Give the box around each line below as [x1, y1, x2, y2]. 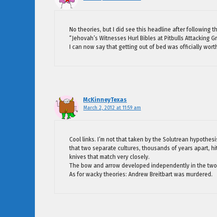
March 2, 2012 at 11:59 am [83, 105, 141, 111]
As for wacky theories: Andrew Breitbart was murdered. [69, 171, 213, 178]
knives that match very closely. [69, 154, 150, 161]
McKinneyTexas [83, 96, 127, 104]
